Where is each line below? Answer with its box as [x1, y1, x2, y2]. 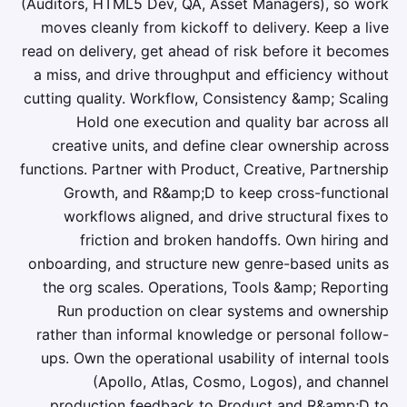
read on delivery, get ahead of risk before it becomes [22, 42, 389, 60]
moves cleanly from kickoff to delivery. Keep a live [41, 18, 389, 36]
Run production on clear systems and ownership [57, 302, 389, 320]
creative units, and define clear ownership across [52, 136, 389, 154]
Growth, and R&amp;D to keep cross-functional [64, 184, 389, 202]
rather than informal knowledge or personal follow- [36, 325, 389, 343]
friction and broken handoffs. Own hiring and [80, 231, 389, 249]
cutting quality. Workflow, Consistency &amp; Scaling [24, 89, 389, 107]
